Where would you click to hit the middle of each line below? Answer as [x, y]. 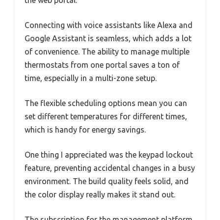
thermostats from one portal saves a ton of [102, 65]
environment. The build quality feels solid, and [107, 181]
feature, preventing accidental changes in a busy [110, 168]
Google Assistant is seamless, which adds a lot [108, 38]
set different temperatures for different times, [106, 116]
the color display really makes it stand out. [100, 194]
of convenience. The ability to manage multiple [107, 51]
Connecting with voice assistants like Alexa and [109, 25]
